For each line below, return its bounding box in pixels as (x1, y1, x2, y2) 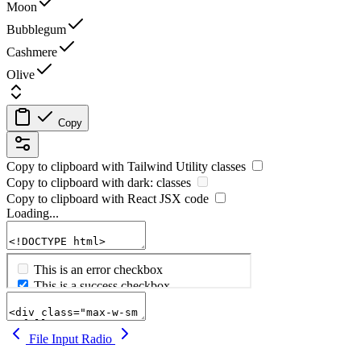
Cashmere (6, 44, 57, 59)
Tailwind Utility (127, 159, 208, 173)
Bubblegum (6, 22, 66, 36)
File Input (29, 331, 78, 346)
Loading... (6, 205, 59, 220)
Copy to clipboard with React (6, 191, 160, 205)
